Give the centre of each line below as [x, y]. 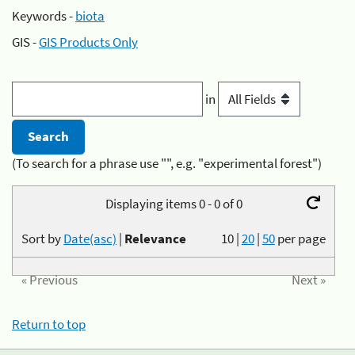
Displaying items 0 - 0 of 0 [174, 204]
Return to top [49, 324]
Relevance [156, 239]
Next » [308, 279]
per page [301, 239]
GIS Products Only [88, 42]
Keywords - [44, 15]
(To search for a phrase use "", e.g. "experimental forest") [167, 163]
